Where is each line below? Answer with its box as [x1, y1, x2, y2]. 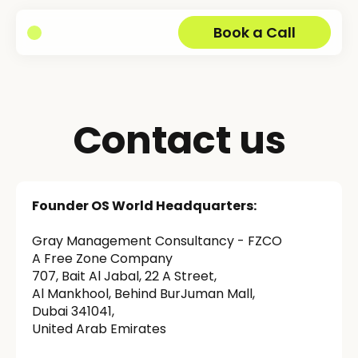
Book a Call [213, 22, 296, 42]
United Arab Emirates [32, 320, 166, 338]
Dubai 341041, [32, 302, 114, 320]
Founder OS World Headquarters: [32, 197, 257, 215]
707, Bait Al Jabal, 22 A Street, [32, 267, 217, 285]
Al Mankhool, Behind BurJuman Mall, [32, 284, 255, 303]
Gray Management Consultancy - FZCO [32, 232, 282, 250]
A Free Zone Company [32, 249, 173, 268]
